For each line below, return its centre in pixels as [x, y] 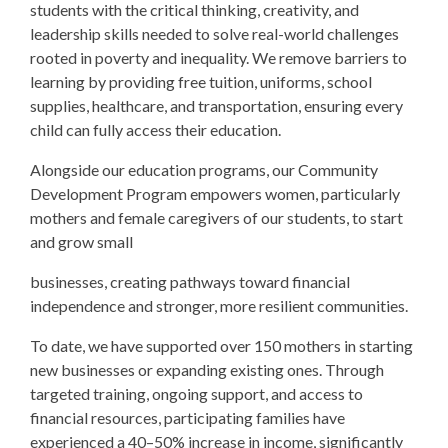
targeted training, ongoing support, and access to [196, 393]
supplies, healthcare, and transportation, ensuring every [216, 105]
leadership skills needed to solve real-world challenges [214, 33]
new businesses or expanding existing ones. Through [207, 369]
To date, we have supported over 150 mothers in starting [221, 345]
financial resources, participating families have [187, 417]
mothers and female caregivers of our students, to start [216, 217]
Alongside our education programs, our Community [204, 169]
